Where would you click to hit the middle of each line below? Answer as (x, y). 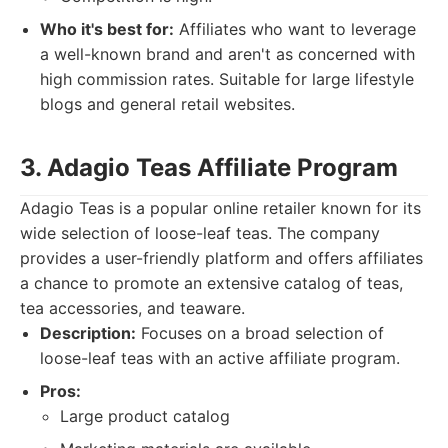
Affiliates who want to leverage (295, 29)
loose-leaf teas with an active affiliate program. (220, 358)
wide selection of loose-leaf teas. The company (200, 233)
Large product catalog (145, 416)
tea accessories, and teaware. (132, 308)
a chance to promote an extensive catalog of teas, (211, 283)
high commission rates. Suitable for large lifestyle (227, 79)
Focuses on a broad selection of (260, 333)
